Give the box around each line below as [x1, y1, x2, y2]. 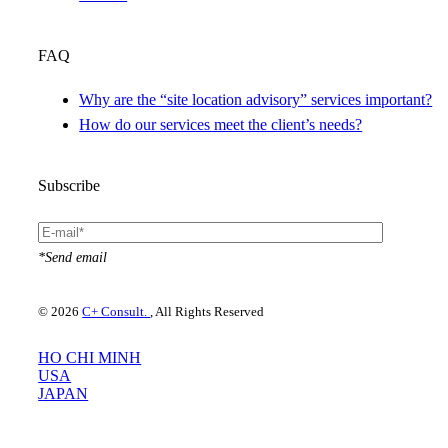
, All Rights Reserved [150, 303, 265, 319]
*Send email [38, 249, 108, 265]
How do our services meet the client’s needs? [79, 116, 363, 134]
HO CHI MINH [38, 348, 142, 366]
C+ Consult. [82, 303, 151, 319]
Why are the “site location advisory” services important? [79, 91, 433, 109]
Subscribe [38, 176, 101, 194]
